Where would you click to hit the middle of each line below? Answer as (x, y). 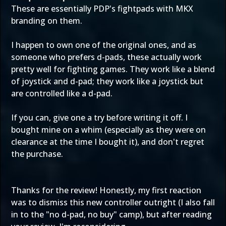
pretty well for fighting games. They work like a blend (113, 69)
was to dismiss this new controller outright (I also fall (113, 202)
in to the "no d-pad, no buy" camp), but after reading (111, 214)
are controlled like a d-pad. (62, 93)
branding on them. (47, 21)
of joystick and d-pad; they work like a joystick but (107, 81)
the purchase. (37, 154)
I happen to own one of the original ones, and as (104, 45)
